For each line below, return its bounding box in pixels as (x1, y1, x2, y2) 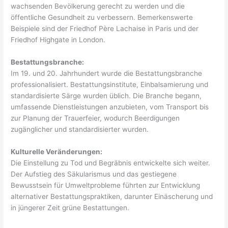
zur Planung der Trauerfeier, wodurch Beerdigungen (11, 113, 180, 122)
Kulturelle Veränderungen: (11, 147, 103, 156)
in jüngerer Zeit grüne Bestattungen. (11, 203, 130, 212)
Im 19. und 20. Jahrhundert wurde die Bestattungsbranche (11, 69, 203, 77)
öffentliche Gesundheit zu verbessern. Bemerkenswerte (11, 13, 193, 21)
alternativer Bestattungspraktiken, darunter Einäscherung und (11, 192, 213, 201)
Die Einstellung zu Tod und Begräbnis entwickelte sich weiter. (11, 158, 211, 167)
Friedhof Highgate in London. (11, 35, 106, 44)
